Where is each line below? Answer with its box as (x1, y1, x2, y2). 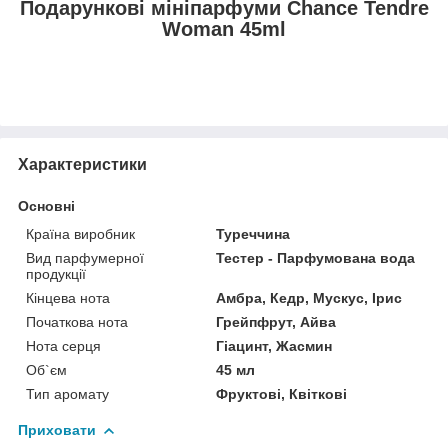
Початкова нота (26, 313, 128, 330)
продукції (26, 265, 86, 282)
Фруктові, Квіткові (216, 385, 348, 402)
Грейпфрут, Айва (216, 313, 337, 330)
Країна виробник (26, 225, 135, 242)
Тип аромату (26, 385, 109, 402)
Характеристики (18, 155, 147, 173)
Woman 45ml (162, 17, 286, 40)
